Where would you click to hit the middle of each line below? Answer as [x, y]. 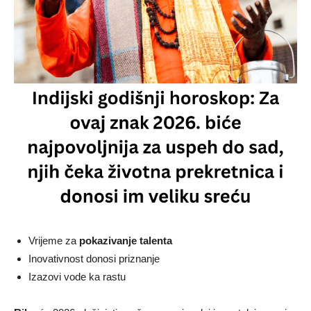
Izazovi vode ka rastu [77, 276]
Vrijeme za [54, 240]
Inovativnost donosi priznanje [94, 258]
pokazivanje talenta [126, 240]
